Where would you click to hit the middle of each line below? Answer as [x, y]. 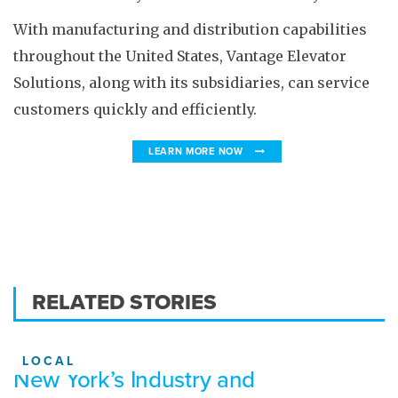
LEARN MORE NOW [197, 151]
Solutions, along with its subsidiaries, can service [191, 83]
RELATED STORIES [124, 302]
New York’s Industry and [135, 380]
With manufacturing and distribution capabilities [190, 29]
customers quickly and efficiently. [135, 109]
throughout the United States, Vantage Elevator [180, 56]
